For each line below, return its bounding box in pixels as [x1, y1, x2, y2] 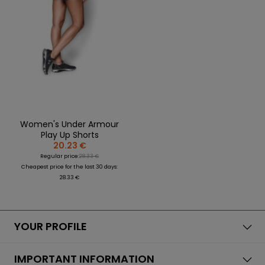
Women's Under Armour [20, 118, 119, 130]
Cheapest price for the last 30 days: [21, 163, 118, 170]
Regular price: [40, 152, 79, 160]
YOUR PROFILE [14, 218, 87, 234]
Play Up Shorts [40, 128, 99, 141]
